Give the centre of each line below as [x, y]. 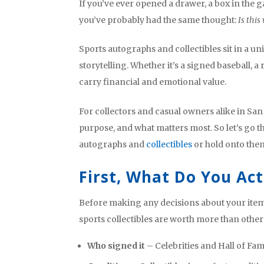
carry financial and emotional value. [153, 82]
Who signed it [116, 245]
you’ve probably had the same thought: [159, 20]
